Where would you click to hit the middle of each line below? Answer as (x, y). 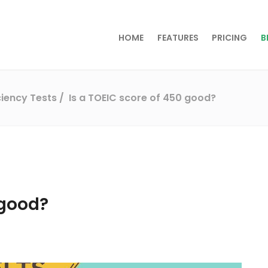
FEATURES (178, 38)
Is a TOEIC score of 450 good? (142, 98)
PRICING (230, 38)
